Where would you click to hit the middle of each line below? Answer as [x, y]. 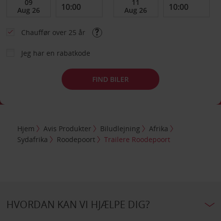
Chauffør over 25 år [54, 32]
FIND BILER [110, 79]
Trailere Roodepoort [137, 139]
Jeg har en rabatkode [55, 53]
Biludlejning [120, 128]
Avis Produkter [68, 128]
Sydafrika [33, 139]
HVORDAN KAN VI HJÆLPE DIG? [78, 204]
